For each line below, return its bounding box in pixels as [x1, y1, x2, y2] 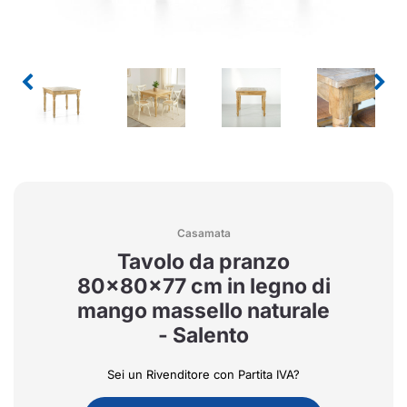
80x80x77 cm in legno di [76, 273, 331, 299]
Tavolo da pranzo [117, 248, 290, 274]
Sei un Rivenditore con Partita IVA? [107, 366, 300, 382]
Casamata [176, 225, 231, 240]
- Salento [158, 322, 249, 348]
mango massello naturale [77, 297, 330, 323]
